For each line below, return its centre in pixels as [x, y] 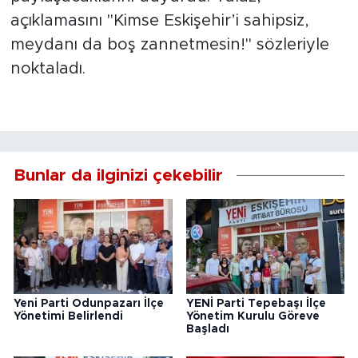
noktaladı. [48, 68]
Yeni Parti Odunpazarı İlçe [89, 304]
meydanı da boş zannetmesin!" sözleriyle [169, 44]
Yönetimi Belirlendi [68, 317]
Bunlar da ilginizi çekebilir [118, 175]
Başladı [207, 330]
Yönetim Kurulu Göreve [253, 317]
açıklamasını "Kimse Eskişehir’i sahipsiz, [159, 20]
